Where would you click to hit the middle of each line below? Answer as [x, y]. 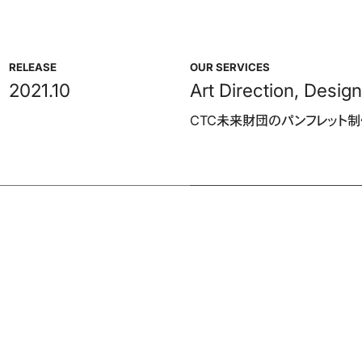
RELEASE [33, 67]
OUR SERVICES [230, 67]
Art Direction [242, 90]
